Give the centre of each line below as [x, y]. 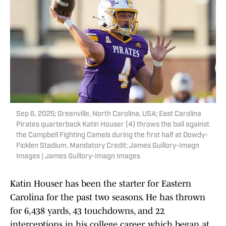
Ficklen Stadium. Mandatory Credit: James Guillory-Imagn [108, 146]
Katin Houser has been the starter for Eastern [101, 184]
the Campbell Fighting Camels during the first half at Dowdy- [112, 136]
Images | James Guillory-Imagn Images [78, 157]
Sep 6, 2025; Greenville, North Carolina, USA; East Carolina [109, 115]
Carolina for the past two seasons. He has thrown [108, 197]
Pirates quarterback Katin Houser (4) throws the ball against [113, 125]
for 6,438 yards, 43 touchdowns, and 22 [87, 211]
